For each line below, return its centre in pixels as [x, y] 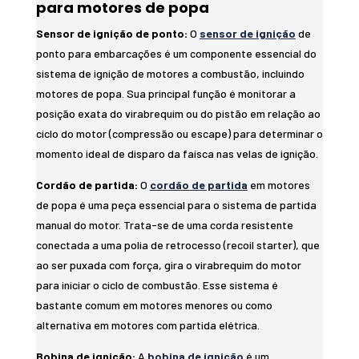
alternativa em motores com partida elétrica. [147, 325]
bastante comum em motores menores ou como [154, 305]
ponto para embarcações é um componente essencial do [176, 53]
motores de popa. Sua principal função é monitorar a [165, 93]
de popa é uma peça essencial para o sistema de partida [176, 204]
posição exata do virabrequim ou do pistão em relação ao [178, 113]
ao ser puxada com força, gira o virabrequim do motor [168, 264]
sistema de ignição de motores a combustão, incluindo [170, 73]
